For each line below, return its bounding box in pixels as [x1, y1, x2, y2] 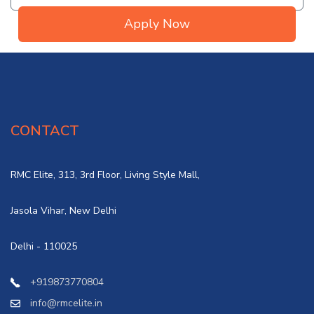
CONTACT [11, 121, 79, 140]
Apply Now [124, 15, 190, 33]
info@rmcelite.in [30, 296, 102, 310]
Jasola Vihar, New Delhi [11, 203, 116, 217]
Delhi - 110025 [11, 239, 77, 253]
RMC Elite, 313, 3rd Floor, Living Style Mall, [11, 168, 200, 182]
